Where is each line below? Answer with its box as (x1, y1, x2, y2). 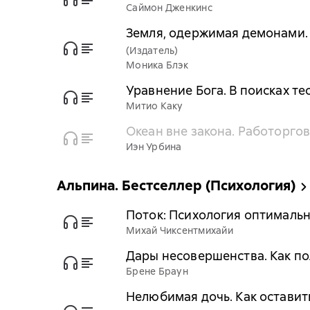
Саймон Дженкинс (126, 1, 212, 14)
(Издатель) (126, 44, 179, 57)
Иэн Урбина (126, 140, 182, 153)
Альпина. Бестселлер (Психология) (57, 176, 295, 194)
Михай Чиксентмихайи (126, 224, 233, 237)
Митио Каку (126, 100, 183, 112)
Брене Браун (126, 265, 188, 277)
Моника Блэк (126, 59, 188, 71)
